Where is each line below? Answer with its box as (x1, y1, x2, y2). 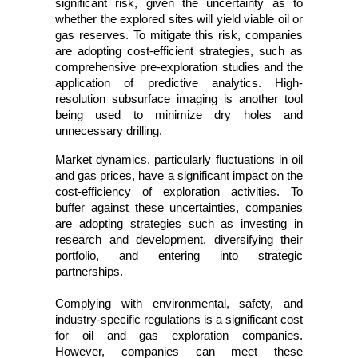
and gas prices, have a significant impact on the (55, 169, 303, 183)
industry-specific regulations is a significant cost (55, 313, 303, 327)
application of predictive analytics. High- (55, 77, 303, 90)
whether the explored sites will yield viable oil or (55, 13, 303, 26)
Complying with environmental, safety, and (55, 297, 303, 311)
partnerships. (55, 265, 126, 279)
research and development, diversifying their (55, 233, 303, 247)
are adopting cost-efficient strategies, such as (55, 45, 303, 58)
